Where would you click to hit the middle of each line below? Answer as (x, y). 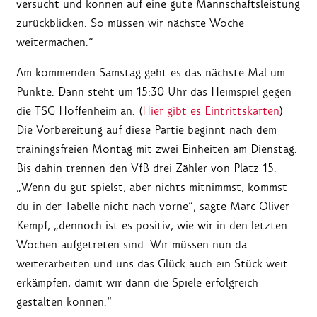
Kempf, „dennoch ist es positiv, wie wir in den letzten (152, 226)
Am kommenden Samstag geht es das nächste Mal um (151, 73)
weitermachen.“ (55, 42)
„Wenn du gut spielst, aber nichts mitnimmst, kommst (152, 188)
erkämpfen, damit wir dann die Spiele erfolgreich (137, 283)
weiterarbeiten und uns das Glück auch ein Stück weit (152, 264)
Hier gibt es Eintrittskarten (211, 111)
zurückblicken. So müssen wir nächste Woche (130, 23)
